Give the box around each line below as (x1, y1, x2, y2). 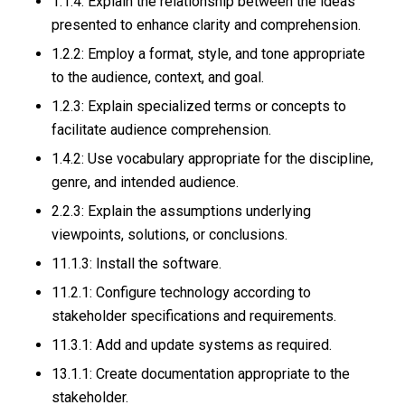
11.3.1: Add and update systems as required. (51, 336, 335, 354)
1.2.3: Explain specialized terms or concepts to (51, 98, 346, 116)
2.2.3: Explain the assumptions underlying (51, 202, 311, 221)
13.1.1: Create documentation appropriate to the (51, 365, 350, 383)
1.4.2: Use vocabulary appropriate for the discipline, (51, 150, 373, 168)
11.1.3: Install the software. (51, 255, 225, 273)
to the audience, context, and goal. (51, 69, 268, 87)
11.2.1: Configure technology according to (51, 284, 311, 302)
